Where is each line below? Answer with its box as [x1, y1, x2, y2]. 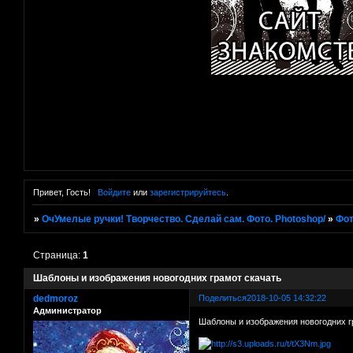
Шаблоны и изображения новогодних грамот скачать [33, 273, 281, 284]
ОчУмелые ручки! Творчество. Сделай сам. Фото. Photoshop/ [42, 214, 326, 225]
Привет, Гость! [33, 188, 91, 198]
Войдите [97, 188, 131, 198]
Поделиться [199, 293, 247, 303]
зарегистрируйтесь [149, 188, 226, 198]
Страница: [33, 250, 84, 262]
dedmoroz [33, 293, 78, 305]
